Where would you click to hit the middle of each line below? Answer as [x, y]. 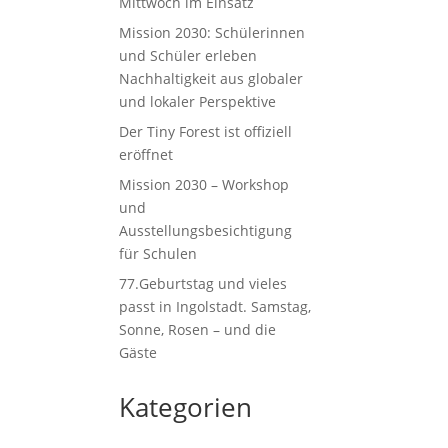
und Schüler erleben [188, 56]
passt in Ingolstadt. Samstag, [215, 307]
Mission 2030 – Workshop [204, 185]
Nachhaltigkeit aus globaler [211, 79]
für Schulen [158, 254]
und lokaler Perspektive [198, 102]
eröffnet [146, 155]
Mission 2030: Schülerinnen [212, 33]
